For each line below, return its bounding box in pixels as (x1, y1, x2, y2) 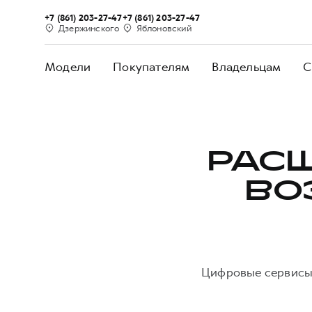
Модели (45, 59, 91, 75)
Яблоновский (136, 22, 192, 34)
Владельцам (212, 59, 281, 75)
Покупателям (113, 59, 190, 75)
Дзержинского (58, 22, 120, 34)
